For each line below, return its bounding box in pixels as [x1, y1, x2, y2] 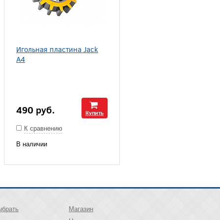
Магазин [69, 205, 93, 213]
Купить [85, 109, 104, 116]
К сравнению [24, 125, 62, 132]
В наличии [16, 140, 47, 148]
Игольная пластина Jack [16, 44, 98, 54]
